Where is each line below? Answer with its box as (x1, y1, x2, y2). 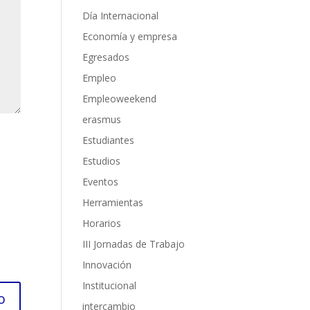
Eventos (82, 175, 119, 189)
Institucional (82, 279, 137, 293)
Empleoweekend (82, 92, 157, 106)
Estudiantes (82, 134, 135, 147)
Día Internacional (82, 9, 159, 23)
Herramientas (82, 196, 144, 210)
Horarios (82, 217, 122, 230)
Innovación (82, 258, 132, 272)
